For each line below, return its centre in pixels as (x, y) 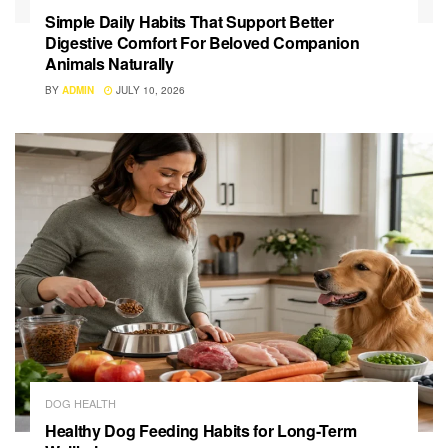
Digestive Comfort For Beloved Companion (202, 42)
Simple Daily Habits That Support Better (189, 21)
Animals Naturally (109, 63)
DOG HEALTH (80, 402)
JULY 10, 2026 (149, 89)
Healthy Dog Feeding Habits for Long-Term (201, 430)
